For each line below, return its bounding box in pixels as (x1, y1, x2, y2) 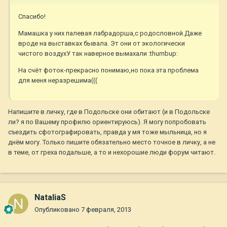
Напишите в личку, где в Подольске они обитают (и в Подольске (8, 108, 210, 116)
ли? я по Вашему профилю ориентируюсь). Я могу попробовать (8, 118, 206, 126)
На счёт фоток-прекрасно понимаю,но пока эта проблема (18, 66, 199, 74)
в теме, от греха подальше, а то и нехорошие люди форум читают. (8, 148, 215, 157)
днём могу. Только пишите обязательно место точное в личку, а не (8, 138, 215, 146)
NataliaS (34, 193, 66, 203)
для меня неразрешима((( (18, 77, 97, 85)
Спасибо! (18, 13, 46, 21)
